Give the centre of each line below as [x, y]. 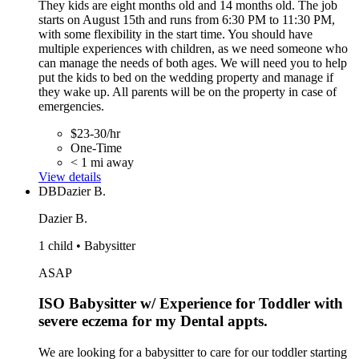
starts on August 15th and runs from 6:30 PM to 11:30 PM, [187, 19]
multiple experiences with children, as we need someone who [193, 48]
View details [70, 176]
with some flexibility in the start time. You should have [175, 34]
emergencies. [71, 106]
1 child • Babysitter [87, 245]
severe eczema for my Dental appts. [153, 321]
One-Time [96, 147]
